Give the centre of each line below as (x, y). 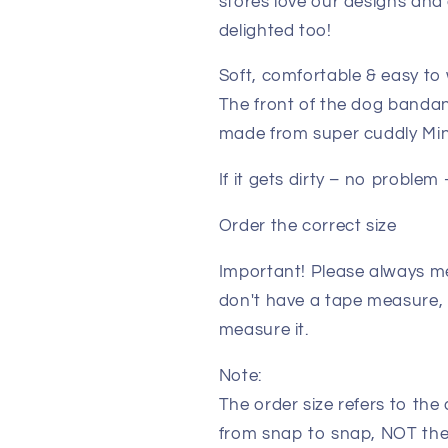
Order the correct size (307, 226)
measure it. (263, 329)
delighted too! (275, 30)
